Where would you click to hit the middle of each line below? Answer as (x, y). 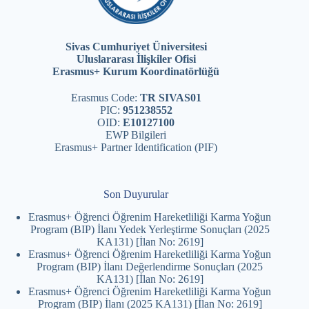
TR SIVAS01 (170, 98)
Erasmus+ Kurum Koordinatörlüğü (136, 72)
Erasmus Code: (105, 98)
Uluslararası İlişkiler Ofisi (136, 59)
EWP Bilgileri (136, 135)
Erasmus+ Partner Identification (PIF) (136, 148)
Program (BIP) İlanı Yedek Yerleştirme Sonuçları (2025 (150, 230)
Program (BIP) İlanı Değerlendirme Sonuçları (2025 (150, 267)
